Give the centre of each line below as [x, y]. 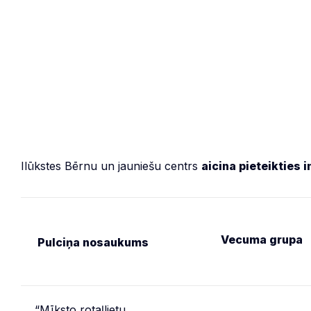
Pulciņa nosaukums [93, 242]
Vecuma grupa [262, 239]
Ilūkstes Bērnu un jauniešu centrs [111, 166]
